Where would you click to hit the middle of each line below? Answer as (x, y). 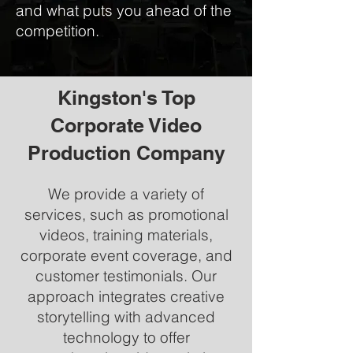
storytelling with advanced (126, 317)
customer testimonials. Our (126, 276)
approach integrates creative (126, 296)
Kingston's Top (126, 98)
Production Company (126, 153)
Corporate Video (126, 125)
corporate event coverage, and (126, 255)
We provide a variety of (126, 194)
